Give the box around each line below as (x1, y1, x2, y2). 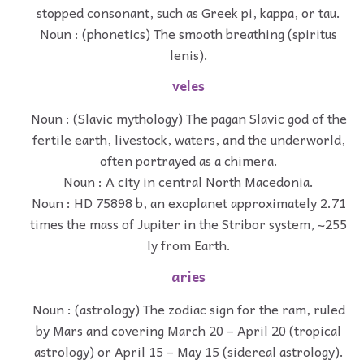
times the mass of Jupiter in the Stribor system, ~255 (30, 213, 347, 235)
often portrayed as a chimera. (99, 149, 278, 171)
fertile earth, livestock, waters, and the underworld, (32, 128, 345, 150)
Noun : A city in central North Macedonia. (63, 171, 314, 193)
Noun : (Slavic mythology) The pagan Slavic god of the (30, 107, 347, 129)
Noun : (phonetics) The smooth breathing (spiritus (40, 22, 337, 44)
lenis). (169, 43, 208, 65)
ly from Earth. (146, 234, 231, 256)
